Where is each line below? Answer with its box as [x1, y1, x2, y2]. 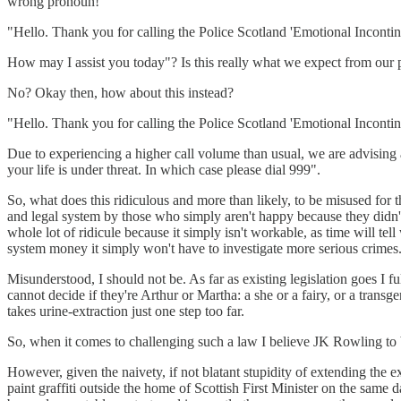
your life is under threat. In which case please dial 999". [7, 161, 320, 177]
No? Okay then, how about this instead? [7, 84, 234, 100]
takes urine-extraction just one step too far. [7, 303, 244, 319]
